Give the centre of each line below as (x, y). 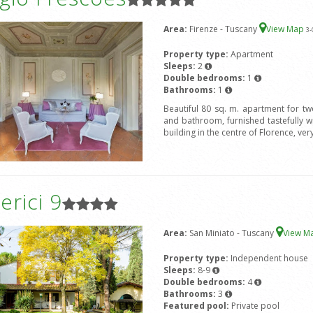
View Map (286, 29)
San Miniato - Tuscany (232, 233)
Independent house (269, 259)
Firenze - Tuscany (224, 29)
